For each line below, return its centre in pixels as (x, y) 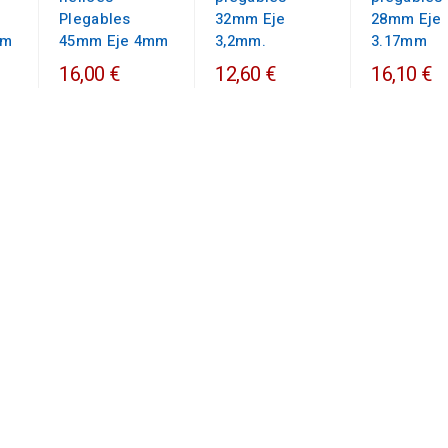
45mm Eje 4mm (114, 41)
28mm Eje (406, 19)
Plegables (95, 19)
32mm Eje (250, 19)
